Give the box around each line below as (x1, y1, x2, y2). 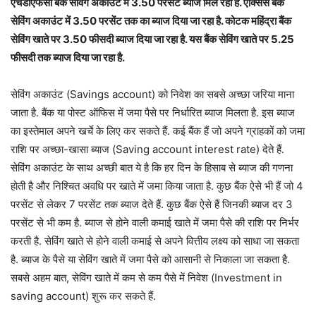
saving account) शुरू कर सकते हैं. (11, 289, 156, 303)
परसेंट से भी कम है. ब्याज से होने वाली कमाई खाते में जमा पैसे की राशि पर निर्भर (11, 216, 299, 230)
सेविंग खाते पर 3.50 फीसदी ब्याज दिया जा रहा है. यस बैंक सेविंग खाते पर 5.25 (11, 32, 294, 47)
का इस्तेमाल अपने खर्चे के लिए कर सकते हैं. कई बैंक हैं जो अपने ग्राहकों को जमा (11, 124, 305, 138)
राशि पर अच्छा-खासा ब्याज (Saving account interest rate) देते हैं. (11, 142, 284, 157)
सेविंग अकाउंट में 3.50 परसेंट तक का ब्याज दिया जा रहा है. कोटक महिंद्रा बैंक (11, 14, 291, 28)
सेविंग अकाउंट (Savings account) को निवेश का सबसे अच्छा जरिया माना (11, 87, 294, 102)
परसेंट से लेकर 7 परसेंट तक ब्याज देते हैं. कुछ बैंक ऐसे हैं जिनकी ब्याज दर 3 (11, 197, 293, 212)
